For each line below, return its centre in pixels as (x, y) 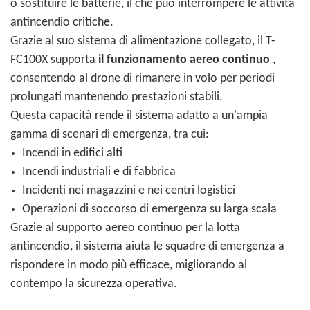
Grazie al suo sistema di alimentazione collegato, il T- (143, 42)
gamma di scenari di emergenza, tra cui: (110, 135)
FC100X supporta (54, 60)
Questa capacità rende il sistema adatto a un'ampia (139, 116)
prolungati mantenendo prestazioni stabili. (117, 98)
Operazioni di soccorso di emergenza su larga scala (149, 210)
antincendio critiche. (62, 23)
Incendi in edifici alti (72, 154)
